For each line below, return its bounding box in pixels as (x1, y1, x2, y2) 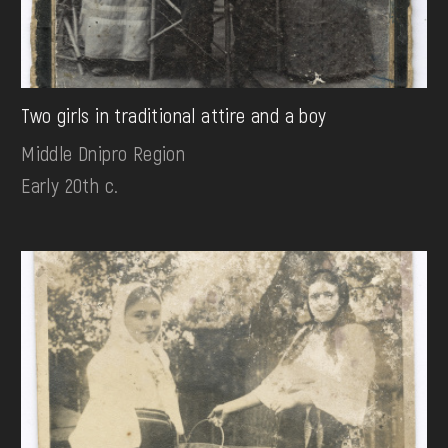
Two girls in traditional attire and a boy (21, 103, 327, 128)
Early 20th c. (21, 173, 119, 198)
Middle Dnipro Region (21, 141, 186, 166)
